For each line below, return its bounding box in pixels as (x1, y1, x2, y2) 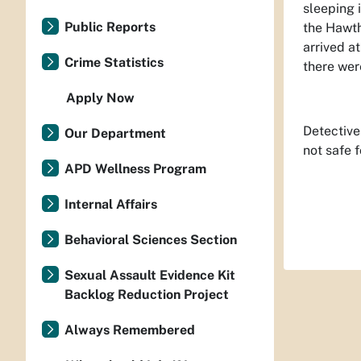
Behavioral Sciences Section (64, 232, 237, 247)
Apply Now (66, 90, 135, 106)
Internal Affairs (64, 197, 157, 212)
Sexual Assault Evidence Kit (64, 268, 235, 283)
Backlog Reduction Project (64, 287, 229, 302)
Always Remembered (64, 322, 195, 338)
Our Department (64, 126, 166, 141)
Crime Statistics (64, 55, 164, 70)
